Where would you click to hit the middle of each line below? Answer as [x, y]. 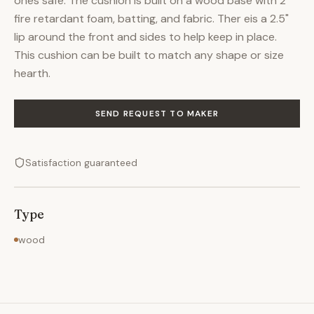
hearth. [32, 73]
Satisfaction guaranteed [81, 163]
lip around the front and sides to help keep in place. [145, 37]
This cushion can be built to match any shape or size [149, 55]
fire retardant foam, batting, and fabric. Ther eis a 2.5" [151, 19]
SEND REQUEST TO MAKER [157, 114]
